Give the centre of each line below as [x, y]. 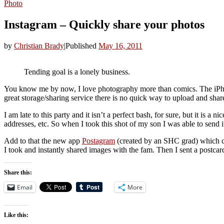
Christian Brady [39, 45]
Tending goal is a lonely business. [77, 71]
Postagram [98, 140]
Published [82, 45]
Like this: [16, 215]
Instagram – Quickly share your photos [104, 24]
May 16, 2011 [120, 45]
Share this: [18, 172]
